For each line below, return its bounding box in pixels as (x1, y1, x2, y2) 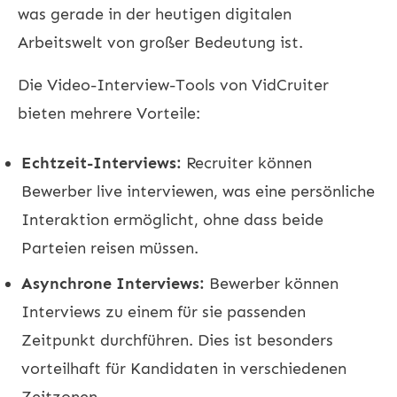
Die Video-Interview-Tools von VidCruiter (18, 74, 329, 95)
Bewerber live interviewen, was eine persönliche (21, 181, 375, 201)
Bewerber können (205, 273, 339, 293)
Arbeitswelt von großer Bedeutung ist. (18, 32, 303, 52)
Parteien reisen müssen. (21, 237, 198, 258)
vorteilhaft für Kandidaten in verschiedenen (21, 358, 346, 378)
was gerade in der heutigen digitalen (18, 4, 292, 24)
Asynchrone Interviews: (21, 273, 205, 293)
